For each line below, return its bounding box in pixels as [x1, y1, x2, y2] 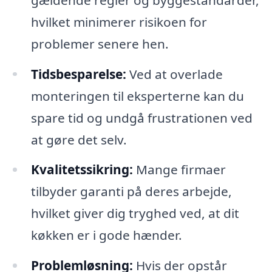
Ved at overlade [126, 65, 223, 83]
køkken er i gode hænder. [30, 226, 182, 244]
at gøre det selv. [30, 131, 127, 148]
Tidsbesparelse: [30, 65, 126, 83]
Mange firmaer [132, 161, 226, 178]
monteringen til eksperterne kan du [30, 87, 244, 104]
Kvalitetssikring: [30, 161, 133, 178]
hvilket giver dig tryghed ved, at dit [30, 205, 239, 222]
